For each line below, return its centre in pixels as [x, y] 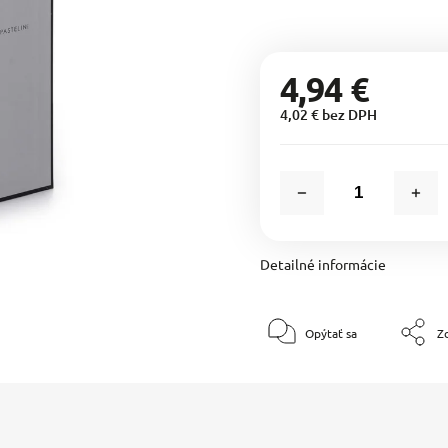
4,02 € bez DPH [328, 114]
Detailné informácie [322, 264]
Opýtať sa [330, 333]
